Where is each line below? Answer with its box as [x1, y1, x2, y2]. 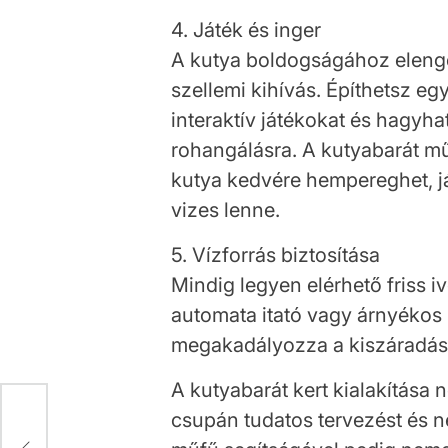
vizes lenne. [171, 197, 281, 222]
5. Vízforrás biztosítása [171, 242, 381, 267]
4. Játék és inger [171, 17, 322, 42]
